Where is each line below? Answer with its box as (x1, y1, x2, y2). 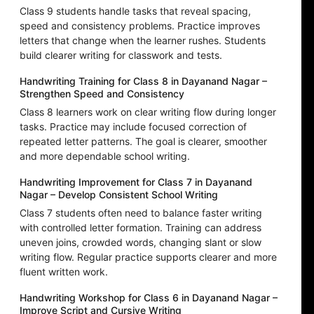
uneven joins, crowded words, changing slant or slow (20, 236, 261, 249)
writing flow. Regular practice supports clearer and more (20, 251, 277, 264)
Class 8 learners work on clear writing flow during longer (20, 106, 276, 118)
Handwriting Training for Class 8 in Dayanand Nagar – (20, 75, 267, 88)
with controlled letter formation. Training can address (20, 221, 261, 234)
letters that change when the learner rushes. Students (20, 34, 266, 47)
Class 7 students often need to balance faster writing (20, 207, 262, 219)
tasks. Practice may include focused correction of (20, 121, 247, 133)
